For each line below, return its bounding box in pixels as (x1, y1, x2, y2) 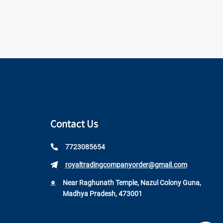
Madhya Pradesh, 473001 (62, 190, 142, 198)
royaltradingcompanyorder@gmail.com (65, 161, 187, 169)
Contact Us (50, 117, 98, 130)
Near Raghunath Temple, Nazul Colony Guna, (62, 179, 201, 187)
